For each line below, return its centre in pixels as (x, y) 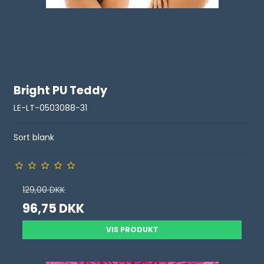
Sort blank (34, 137)
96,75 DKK (54, 208)
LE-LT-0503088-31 (51, 108)
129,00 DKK (44, 190)
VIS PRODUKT (132, 230)
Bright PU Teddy (61, 91)
